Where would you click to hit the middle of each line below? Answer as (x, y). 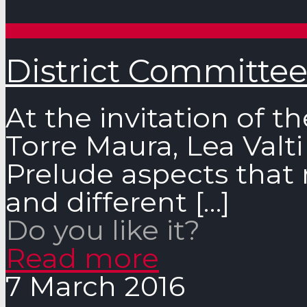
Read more (82, 258)
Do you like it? (103, 230)
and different (96, 201)
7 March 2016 (95, 286)
